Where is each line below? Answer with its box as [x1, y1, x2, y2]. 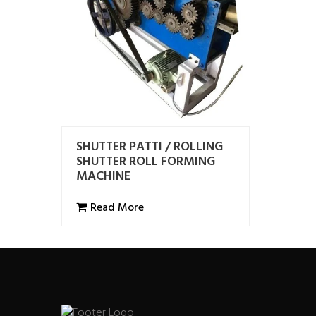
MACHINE [76, 166, 130, 187]
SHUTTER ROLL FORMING [76, 152, 215, 172]
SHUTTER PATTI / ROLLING [76, 137, 223, 157]
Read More [90, 199, 144, 217]
